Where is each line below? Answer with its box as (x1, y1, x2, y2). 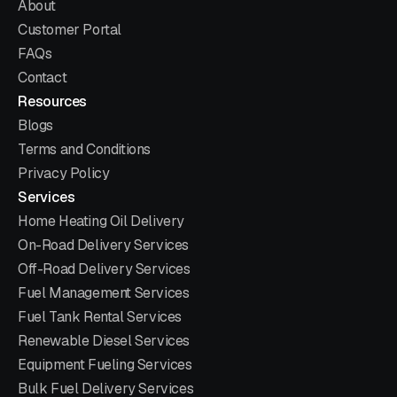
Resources (18, 92, 88, 112)
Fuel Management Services (18, 284, 190, 303)
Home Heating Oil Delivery (18, 212, 184, 231)
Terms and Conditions (18, 140, 151, 160)
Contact (18, 68, 67, 88)
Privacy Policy (18, 164, 110, 183)
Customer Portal (18, 20, 121, 40)
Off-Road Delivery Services (18, 260, 191, 279)
